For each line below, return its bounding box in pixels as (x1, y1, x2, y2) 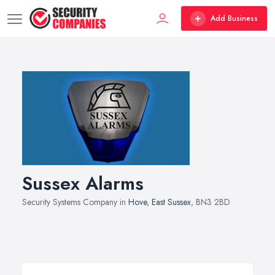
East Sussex (152, 196, 191, 208)
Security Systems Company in (22, 196, 128, 208)
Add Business (211, 13, 258, 24)
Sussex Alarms (22, 170, 144, 196)
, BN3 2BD (191, 196, 230, 208)
